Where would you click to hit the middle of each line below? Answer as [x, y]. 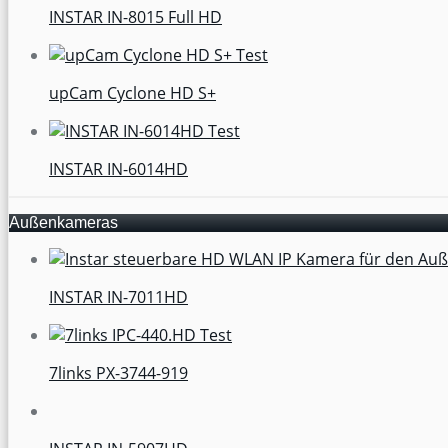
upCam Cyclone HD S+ [132, 92]
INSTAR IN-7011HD [118, 296]
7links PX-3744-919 [118, 372]
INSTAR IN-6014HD [118, 168]
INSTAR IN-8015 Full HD [135, 16]
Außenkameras [63, 222]
